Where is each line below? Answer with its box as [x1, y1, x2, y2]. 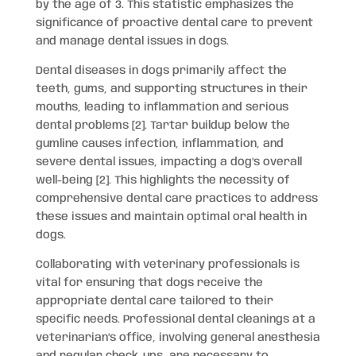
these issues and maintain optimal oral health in [35, 211, 307, 222]
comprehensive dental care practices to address [35, 192, 318, 204]
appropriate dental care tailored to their [35, 295, 273, 307]
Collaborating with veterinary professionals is [35, 258, 300, 270]
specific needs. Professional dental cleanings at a [35, 313, 315, 325]
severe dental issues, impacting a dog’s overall [35, 156, 302, 168]
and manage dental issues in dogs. [35, 35, 229, 47]
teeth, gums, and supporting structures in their [35, 83, 308, 95]
